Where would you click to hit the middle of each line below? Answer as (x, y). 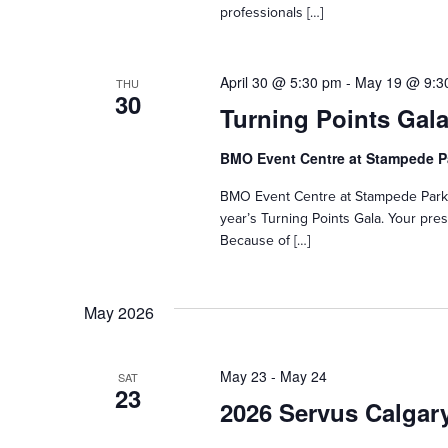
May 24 (303, 376)
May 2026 (119, 312)
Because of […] (264, 240)
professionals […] (271, 12)
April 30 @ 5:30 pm (280, 82)
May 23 (243, 376)
